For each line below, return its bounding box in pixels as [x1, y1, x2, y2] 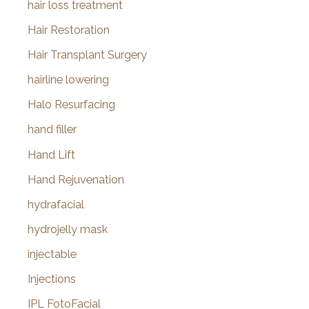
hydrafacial [28, 197, 84, 211]
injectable [28, 247, 77, 261]
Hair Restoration [28, 23, 110, 37]
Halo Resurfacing [28, 98, 115, 112]
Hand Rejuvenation [28, 172, 124, 186]
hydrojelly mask [28, 222, 108, 236]
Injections [28, 272, 76, 286]
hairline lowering [28, 73, 109, 87]
